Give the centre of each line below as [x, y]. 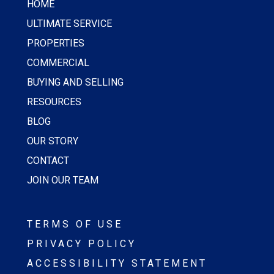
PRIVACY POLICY [82, 244]
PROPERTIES [56, 43]
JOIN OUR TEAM [64, 180]
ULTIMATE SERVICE [69, 24]
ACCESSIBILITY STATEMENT [117, 263]
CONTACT [48, 161]
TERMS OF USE [75, 224]
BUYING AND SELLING [75, 82]
